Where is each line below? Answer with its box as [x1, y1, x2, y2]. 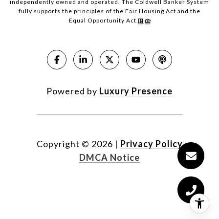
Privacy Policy [120, 138, 183, 150]
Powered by [46, 86, 99, 97]
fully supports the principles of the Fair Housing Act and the [19, 7, 200, 15]
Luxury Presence [99, 86, 173, 97]
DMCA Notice [79, 152, 140, 163]
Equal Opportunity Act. [68, 17, 138, 24]
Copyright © [36, 138, 89, 150]
